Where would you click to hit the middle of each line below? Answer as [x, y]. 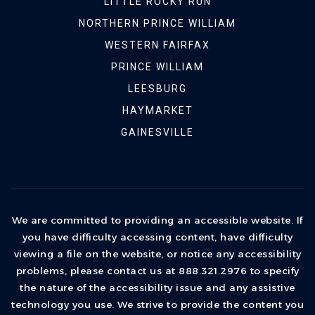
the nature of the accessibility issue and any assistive [157, 288]
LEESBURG [157, 89]
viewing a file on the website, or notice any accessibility [157, 254]
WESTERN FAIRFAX [157, 45]
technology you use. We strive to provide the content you [157, 304]
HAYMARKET [157, 110]
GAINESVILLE [157, 132]
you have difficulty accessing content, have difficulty [157, 237]
